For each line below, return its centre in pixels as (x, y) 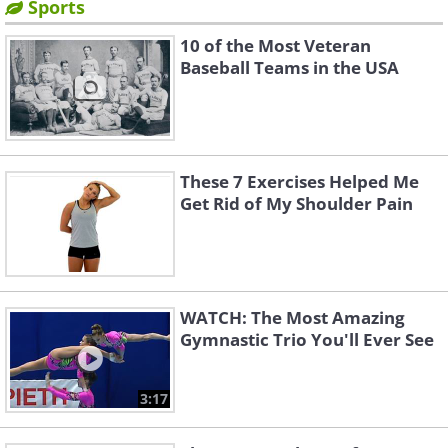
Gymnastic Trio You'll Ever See (307, 340)
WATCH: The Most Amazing (292, 318)
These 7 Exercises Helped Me (299, 182)
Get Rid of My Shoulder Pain (296, 204)
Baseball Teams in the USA (289, 68)
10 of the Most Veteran (275, 46)
